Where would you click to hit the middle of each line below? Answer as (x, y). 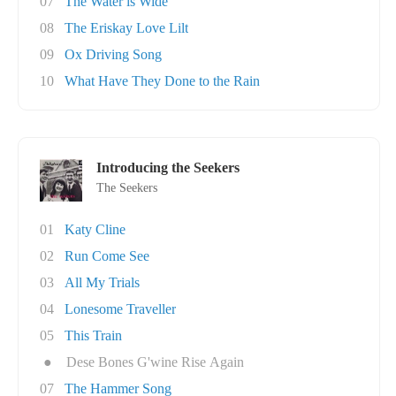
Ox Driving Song (113, 54)
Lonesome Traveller (120, 309)
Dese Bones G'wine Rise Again (155, 362)
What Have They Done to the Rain (162, 81)
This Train (93, 335)
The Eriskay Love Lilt (126, 28)
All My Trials (102, 282)
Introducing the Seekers (168, 168)
